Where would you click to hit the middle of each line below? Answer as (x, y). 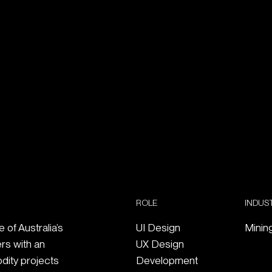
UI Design (158, 227)
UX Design (160, 243)
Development (167, 260)
